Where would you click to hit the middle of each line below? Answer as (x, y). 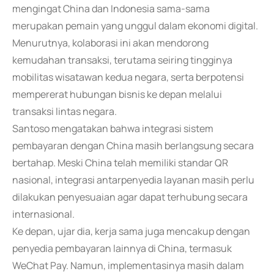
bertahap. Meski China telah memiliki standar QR (120, 163)
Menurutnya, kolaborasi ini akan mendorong (110, 43)
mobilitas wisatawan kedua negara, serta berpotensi (128, 77)
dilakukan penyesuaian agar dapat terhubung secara (130, 197)
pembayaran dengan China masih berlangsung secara (133, 146)
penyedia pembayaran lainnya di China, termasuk (122, 248)
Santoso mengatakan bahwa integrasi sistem (113, 128)
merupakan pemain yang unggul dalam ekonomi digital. (135, 26)
